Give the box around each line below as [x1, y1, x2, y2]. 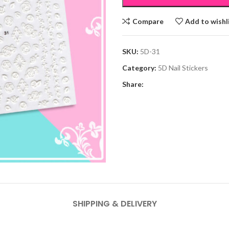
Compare [132, 16, 164, 26]
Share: [122, 80, 144, 88]
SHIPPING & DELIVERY [72, 198, 157, 210]
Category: [122, 63, 156, 72]
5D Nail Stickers [158, 63, 208, 72]
